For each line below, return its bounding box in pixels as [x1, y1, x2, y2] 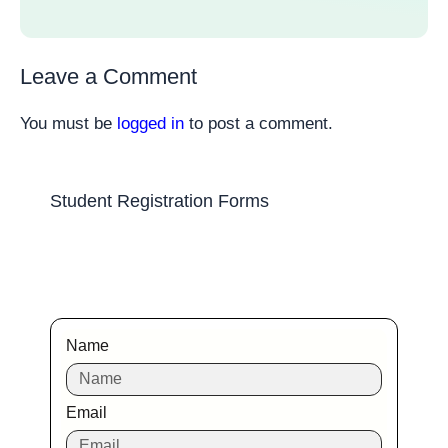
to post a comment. [184, 113, 333, 133]
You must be [20, 113, 117, 133]
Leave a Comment [20, 63, 197, 89]
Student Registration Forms [50, 191, 269, 212]
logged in [117, 113, 184, 133]
